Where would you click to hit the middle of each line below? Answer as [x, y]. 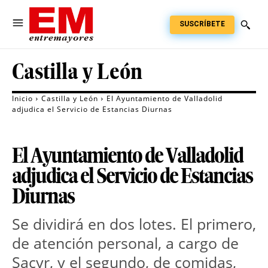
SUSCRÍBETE [202, 24]
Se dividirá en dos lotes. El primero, [134, 224]
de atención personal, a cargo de [125, 243]
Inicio [22, 99]
